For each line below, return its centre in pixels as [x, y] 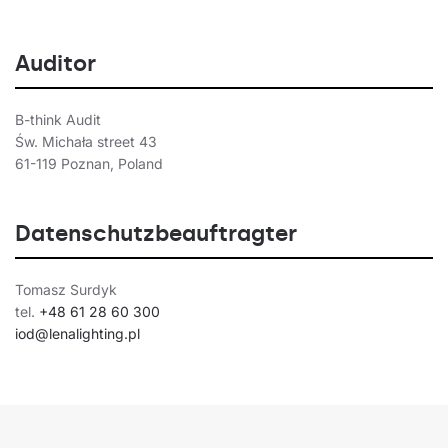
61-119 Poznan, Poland [89, 164]
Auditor [55, 64]
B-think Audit [58, 120]
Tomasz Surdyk [66, 290]
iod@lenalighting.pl [77, 334]
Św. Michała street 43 [86, 142]
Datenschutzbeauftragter [156, 234]
